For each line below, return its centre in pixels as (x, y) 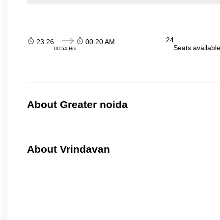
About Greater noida (77, 105)
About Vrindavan (69, 149)
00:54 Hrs (65, 48)
